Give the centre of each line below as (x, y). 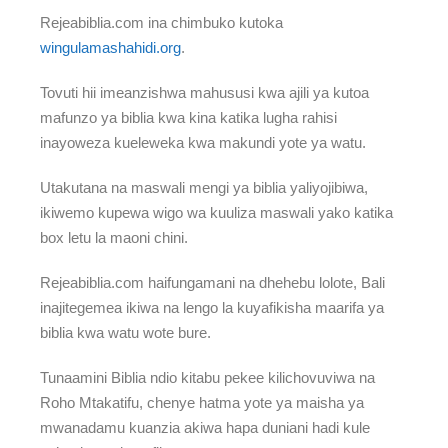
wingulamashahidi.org (110, 47)
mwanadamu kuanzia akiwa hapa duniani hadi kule (205, 427)
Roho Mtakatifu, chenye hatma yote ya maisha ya (202, 402)
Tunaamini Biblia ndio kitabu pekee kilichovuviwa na (207, 377)
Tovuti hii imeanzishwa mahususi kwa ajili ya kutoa (204, 92)
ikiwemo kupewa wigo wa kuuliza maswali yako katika (216, 212)
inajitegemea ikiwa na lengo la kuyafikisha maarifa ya (212, 307)
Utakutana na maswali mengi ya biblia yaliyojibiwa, (204, 187)
